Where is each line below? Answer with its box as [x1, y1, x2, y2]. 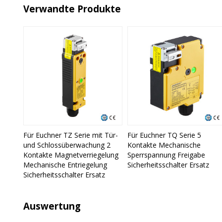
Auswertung [23, 199, 81, 212]
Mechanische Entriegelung [23, 160, 107, 170]
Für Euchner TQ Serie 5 [127, 130, 201, 140]
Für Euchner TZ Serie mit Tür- [23, 130, 118, 140]
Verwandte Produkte [23, 2, 121, 15]
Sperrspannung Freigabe [127, 150, 205, 160]
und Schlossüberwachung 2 [23, 140, 111, 150]
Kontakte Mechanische [127, 140, 201, 150]
